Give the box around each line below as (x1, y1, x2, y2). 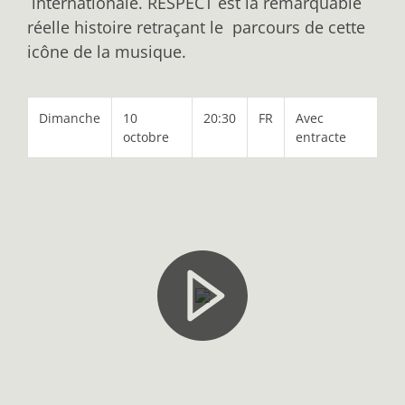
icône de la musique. (27, 40, 191, 62)
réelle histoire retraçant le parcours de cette (27, 15, 365, 38)
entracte (296, 127, 346, 146)
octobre (123, 127, 169, 146)
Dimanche (39, 108, 100, 127)
